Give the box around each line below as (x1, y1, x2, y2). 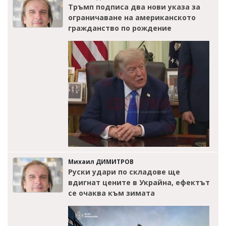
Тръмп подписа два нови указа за (68, 2, 200, 12)
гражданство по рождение (68, 23, 172, 33)
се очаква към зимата (68, 188, 155, 198)
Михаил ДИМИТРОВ (68, 157, 134, 166)
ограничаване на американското (68, 13, 196, 23)
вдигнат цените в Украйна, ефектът (68, 178, 210, 188)
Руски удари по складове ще (68, 167, 180, 177)
